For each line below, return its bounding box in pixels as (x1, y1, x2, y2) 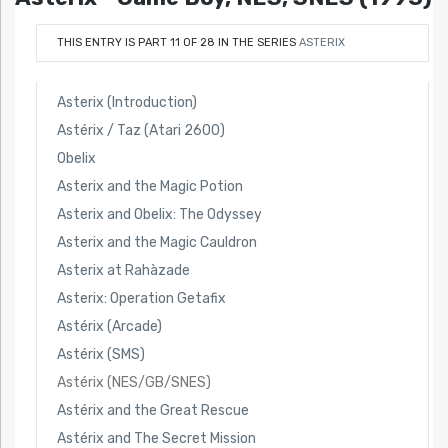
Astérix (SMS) (56, 345, 145, 363)
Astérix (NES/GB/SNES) (56, 373, 211, 391)
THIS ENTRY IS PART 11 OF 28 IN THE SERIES (56, 35, 299, 49)
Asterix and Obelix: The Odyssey (56, 205, 262, 223)
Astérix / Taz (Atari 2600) (56, 121, 225, 139)
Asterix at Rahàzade (56, 261, 190, 279)
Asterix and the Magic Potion (56, 177, 243, 195)
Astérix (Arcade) (56, 317, 162, 335)
